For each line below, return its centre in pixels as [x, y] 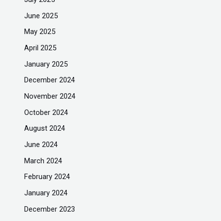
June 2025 [41, 16]
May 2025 [40, 32]
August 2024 [45, 129]
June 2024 [41, 144]
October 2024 [46, 112]
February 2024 [47, 177]
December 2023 [50, 209]
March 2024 [43, 161]
